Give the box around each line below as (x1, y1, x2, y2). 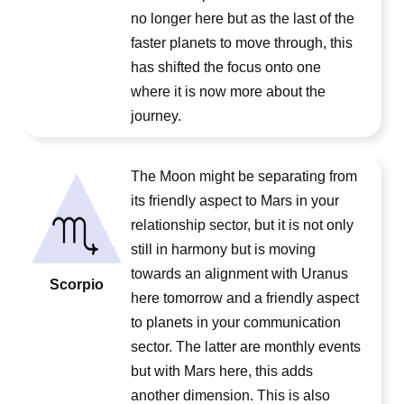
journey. (131, 108, 181, 124)
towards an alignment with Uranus (131, 266, 348, 281)
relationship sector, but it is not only (131, 217, 353, 233)
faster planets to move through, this (131, 35, 353, 50)
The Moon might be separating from (131, 169, 357, 184)
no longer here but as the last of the (131, 11, 354, 26)
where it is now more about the (131, 84, 326, 99)
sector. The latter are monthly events (131, 339, 361, 354)
